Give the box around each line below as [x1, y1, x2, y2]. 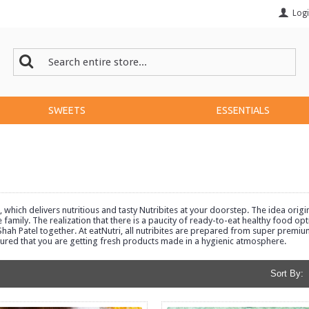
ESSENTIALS [217, 105, 270, 116]
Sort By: [270, 268, 303, 279]
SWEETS [48, 105, 86, 116]
